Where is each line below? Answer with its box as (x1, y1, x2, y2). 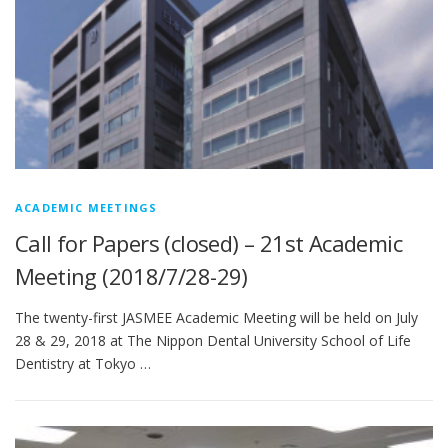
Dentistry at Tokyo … (15, 353, 151, 373)
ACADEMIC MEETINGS (15, 199, 158, 215)
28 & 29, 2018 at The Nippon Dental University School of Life (15, 330, 411, 350)
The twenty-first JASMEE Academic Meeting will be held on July (15, 307, 418, 327)
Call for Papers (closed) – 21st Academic (15, 227, 402, 258)
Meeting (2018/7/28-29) (15, 260, 248, 291)
